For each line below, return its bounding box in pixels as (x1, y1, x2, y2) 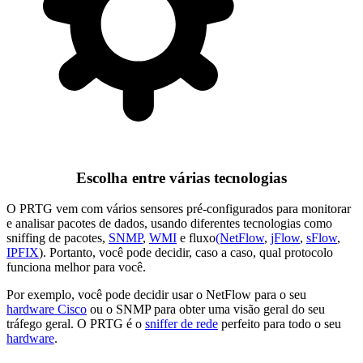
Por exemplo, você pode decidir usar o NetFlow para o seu (6, 288, 306, 302)
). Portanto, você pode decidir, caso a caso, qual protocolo (39, 246, 333, 260)
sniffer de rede (145, 317, 218, 331)
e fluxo (177, 231, 216, 246)
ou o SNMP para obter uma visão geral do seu (87, 302, 325, 317)
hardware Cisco (6, 302, 87, 317)
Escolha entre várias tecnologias (76, 169, 287, 186)
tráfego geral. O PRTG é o (6, 317, 145, 331)
